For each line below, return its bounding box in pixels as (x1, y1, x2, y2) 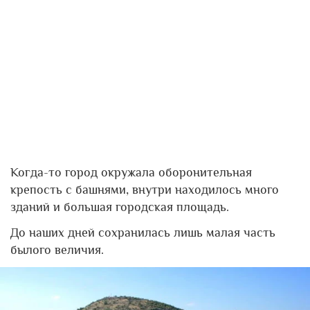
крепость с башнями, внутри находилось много (10, 183, 279, 197)
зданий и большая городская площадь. (10, 200, 229, 214)
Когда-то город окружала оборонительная (10, 165, 252, 179)
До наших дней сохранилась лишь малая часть (10, 226, 275, 239)
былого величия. (10, 243, 104, 257)
